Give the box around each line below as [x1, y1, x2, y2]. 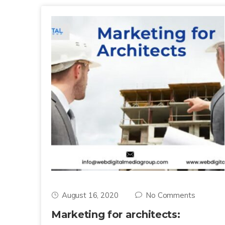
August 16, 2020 [61, 190, 119, 200]
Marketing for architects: [51, 208, 180, 221]
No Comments [146, 190, 195, 200]
